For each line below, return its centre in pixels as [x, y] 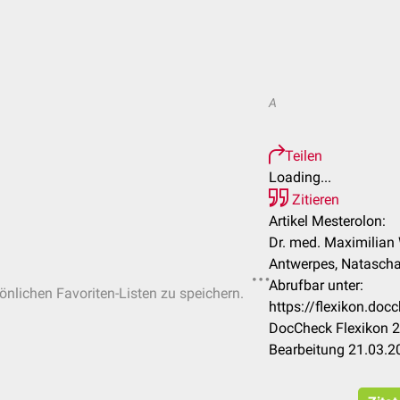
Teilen [304, 156]
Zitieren [314, 200]
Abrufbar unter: [316, 285]
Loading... [300, 177]
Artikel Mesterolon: [327, 221]
